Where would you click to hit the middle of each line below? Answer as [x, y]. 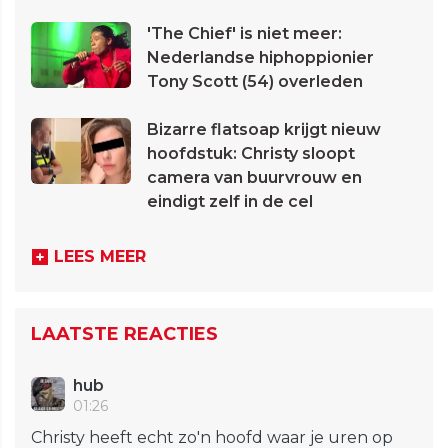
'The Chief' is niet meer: [244, 34]
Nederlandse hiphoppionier [260, 58]
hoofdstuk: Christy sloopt [251, 154]
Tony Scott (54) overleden [255, 82]
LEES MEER [100, 257]
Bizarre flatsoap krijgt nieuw [264, 130]
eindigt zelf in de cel [230, 202]
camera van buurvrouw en [254, 178]
